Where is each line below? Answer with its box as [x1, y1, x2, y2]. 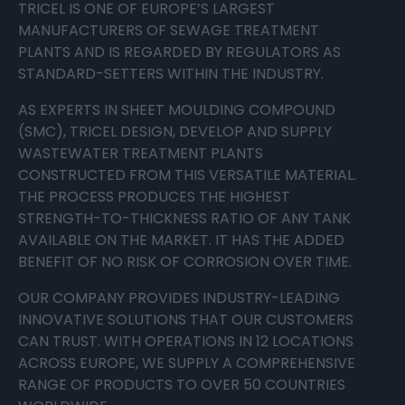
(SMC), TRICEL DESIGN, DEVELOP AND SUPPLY [18, 121, 332, 143]
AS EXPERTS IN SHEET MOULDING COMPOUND [18, 99, 335, 121]
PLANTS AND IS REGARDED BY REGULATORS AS [18, 42, 341, 63]
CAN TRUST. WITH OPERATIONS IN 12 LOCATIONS [18, 331, 353, 353]
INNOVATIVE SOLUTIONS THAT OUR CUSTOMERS [18, 309, 353, 331]
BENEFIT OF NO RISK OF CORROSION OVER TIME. [18, 251, 352, 273]
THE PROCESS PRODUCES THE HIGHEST [18, 186, 290, 208]
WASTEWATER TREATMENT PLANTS [18, 143, 263, 165]
